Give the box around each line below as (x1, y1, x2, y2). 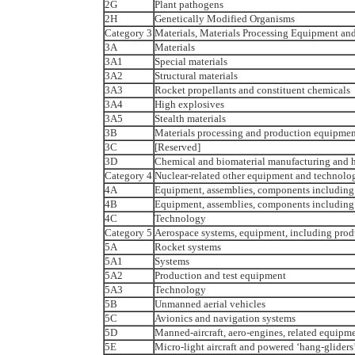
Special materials (154, 55, 227, 67)
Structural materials (154, 69, 238, 82)
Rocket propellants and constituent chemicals (154, 83, 350, 96)
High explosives (154, 97, 224, 110)
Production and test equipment (154, 269, 286, 281)
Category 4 (104, 169, 152, 181)
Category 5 (104, 226, 152, 239)
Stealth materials (154, 112, 226, 124)
